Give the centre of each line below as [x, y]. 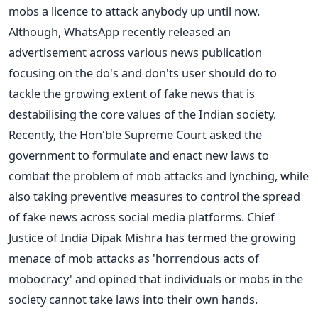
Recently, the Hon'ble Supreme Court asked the [135, 134]
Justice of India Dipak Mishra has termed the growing [152, 237]
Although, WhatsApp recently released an [120, 31]
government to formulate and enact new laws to [139, 155]
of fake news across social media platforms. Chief [142, 216]
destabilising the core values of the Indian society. [142, 114]
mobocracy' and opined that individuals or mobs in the [156, 278]
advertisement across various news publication [135, 52]
